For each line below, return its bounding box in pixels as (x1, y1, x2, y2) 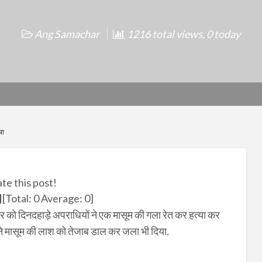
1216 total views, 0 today (125, 27, 240, 41)
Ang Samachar (35, 27, 99, 41)
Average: (39, 192, 84, 205)
